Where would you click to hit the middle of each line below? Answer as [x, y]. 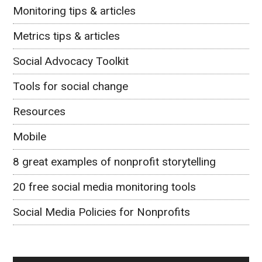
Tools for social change [71, 86]
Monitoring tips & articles [75, 11]
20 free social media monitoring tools [105, 187]
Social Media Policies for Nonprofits [102, 212]
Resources [39, 111]
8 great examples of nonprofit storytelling [115, 161]
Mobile [30, 136]
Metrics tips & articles [67, 36]
